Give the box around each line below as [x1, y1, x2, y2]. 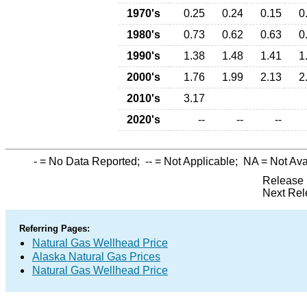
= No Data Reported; [37, 156, 145, 167]
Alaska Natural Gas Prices [32, 251, 160, 262]
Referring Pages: [19, 223, 90, 234]
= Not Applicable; [152, 156, 243, 167]
